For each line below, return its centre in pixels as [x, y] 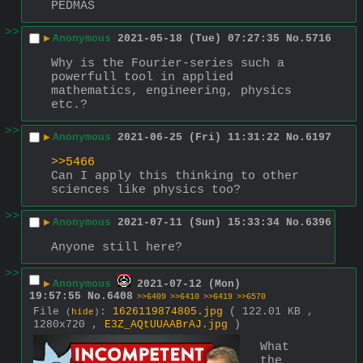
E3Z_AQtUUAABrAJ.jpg [166, 324]
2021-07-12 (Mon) [189, 284]
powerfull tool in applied [142, 77]
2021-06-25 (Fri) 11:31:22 [199, 138]
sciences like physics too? [146, 190]
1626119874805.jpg [168, 311]
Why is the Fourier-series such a [168, 63]
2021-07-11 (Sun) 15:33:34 [199, 223]
